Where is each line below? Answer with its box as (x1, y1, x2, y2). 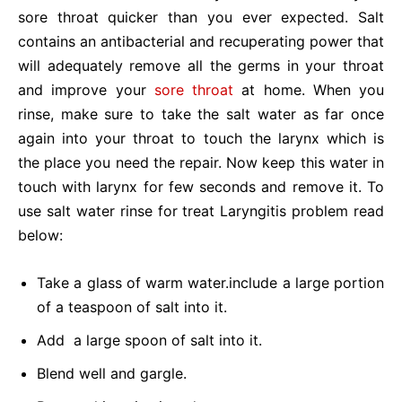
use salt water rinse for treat (18, 202, 221, 220)
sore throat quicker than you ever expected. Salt (18, 8, 384, 26)
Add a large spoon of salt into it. (37, 331, 262, 349)
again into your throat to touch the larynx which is (18, 129, 384, 147)
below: (18, 226, 63, 244)
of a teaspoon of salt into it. (37, 298, 227, 316)
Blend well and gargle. (37, 364, 187, 382)
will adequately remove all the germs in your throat (18, 57, 384, 74)
